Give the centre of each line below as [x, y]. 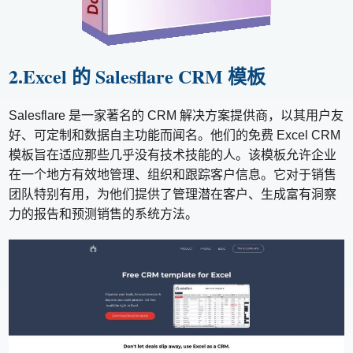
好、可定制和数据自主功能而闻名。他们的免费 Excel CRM [175, 136]
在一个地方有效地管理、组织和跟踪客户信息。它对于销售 [173, 175]
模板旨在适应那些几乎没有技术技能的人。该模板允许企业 [173, 155]
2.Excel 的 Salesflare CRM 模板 [137, 76]
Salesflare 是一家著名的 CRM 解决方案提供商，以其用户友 [176, 116]
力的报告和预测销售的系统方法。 [104, 214]
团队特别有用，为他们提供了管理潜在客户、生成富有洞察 [173, 195]
